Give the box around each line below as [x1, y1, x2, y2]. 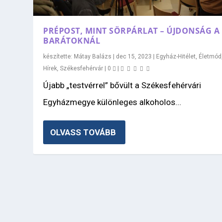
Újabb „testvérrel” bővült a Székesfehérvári [43, 80, 202, 90]
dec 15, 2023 [116, 53, 152, 60]
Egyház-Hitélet [156, 53, 196, 60]
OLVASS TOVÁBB [50, 127, 116, 137]
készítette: [43, 53, 74, 60]
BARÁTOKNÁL [43, 35, 101, 46]
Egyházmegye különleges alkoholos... [43, 97, 182, 107]
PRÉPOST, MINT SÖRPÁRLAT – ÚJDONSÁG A [43, 25, 220, 36]
